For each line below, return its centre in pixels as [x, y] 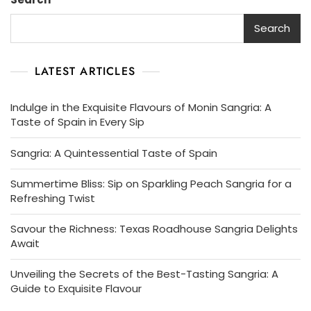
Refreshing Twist [53, 198]
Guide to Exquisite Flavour [76, 288]
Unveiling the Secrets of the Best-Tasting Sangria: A [144, 274]
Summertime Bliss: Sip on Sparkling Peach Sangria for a [151, 183]
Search [272, 28]
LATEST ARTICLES [85, 71]
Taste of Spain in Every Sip [77, 121]
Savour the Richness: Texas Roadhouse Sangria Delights [154, 228]
